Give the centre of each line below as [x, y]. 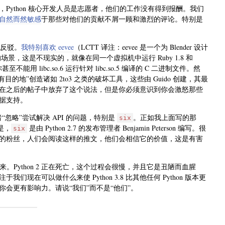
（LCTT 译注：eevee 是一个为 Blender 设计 [141, 47]
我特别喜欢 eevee [47, 47]
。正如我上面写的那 [165, 117]
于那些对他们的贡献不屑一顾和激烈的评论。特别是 [122, 19]
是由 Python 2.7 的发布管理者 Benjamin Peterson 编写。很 [117, 128]
